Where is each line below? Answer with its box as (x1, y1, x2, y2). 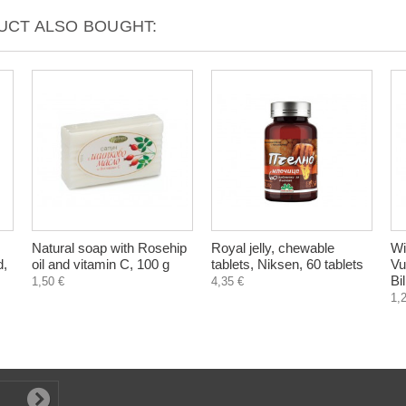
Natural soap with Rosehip (32, 240, 187, 256)
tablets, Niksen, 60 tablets (211, 256, 363, 272)
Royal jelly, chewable (211, 240, 334, 256)
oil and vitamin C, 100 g (32, 256, 169, 272)
